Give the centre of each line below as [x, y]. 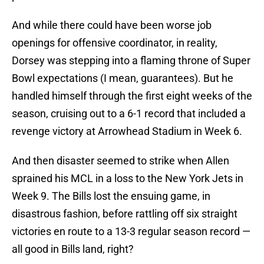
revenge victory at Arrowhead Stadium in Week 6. [127, 131]
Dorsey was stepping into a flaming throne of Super [131, 61]
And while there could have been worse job [112, 25]
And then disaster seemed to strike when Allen [121, 161]
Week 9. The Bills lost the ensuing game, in [111, 196]
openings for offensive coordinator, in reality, [115, 43]
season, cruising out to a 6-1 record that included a [129, 114]
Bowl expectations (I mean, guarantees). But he [123, 78]
